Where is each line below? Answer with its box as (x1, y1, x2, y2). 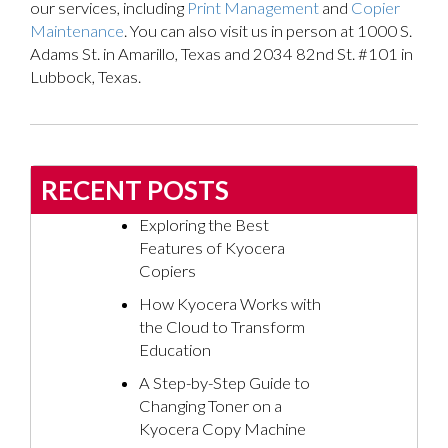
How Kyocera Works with (139, 294, 321, 315)
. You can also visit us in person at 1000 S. (124, 21, 412, 42)
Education (139, 340, 211, 361)
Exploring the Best (139, 215, 269, 236)
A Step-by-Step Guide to (139, 373, 310, 394)
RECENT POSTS (41, 174, 229, 207)
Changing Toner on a (139, 396, 282, 417)
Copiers (139, 261, 196, 282)
